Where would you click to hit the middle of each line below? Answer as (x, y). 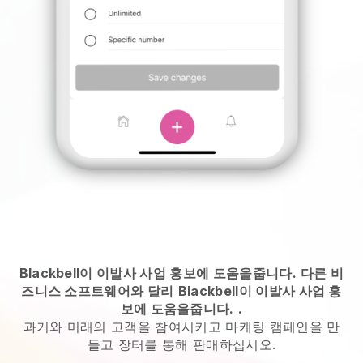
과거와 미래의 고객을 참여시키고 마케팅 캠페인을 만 (181, 326)
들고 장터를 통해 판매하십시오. (181, 344)
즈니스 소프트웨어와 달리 (98, 290)
